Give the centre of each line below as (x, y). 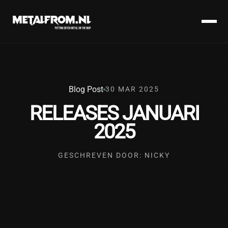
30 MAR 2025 (132, 89)
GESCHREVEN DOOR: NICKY (114, 155)
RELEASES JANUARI (114, 113)
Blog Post (86, 89)
